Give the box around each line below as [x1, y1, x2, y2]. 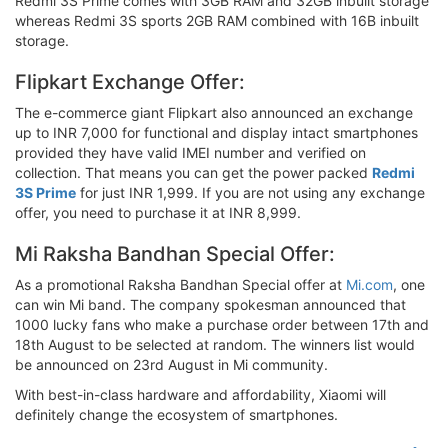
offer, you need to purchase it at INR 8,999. [15, 203, 301, 221]
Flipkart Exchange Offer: [15, 69, 245, 94]
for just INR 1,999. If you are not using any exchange [76, 183, 425, 201]
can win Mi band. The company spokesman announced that [15, 295, 406, 313]
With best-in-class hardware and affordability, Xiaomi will [15, 385, 386, 403]
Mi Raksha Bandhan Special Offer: [15, 241, 335, 266]
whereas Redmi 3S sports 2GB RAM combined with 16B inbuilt [15, 11, 419, 29]
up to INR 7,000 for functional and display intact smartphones [15, 123, 418, 141]
